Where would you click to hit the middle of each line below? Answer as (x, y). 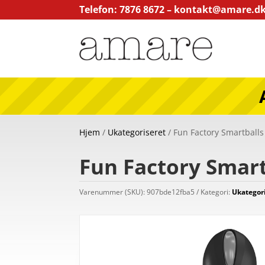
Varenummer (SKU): (113, 192)
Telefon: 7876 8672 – (127, 9)
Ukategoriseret (137, 132)
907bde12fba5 (171, 192)
